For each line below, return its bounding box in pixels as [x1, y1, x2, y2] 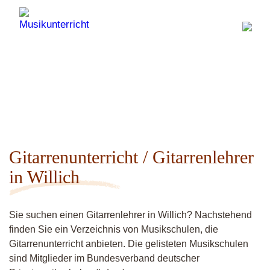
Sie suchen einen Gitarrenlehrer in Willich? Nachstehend [9, 210, 252, 220]
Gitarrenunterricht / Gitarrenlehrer [9, 147, 254, 167]
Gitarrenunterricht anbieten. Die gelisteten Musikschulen [9, 239, 248, 249]
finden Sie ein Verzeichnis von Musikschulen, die [9, 224, 218, 234]
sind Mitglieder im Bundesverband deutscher [9, 253, 199, 263]
